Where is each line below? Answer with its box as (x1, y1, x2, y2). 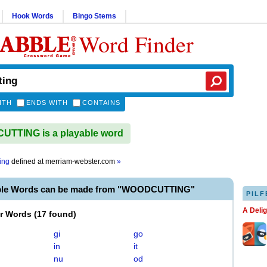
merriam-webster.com (45, 157, 117, 166)
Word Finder (79, 29, 194, 59)
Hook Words (12, 12, 54, 20)
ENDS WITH (26, 99, 68, 106)
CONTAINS (82, 99, 120, 106)
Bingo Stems (73, 12, 116, 20)
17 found (37, 209, 73, 219)
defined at (10, 157, 45, 166)
